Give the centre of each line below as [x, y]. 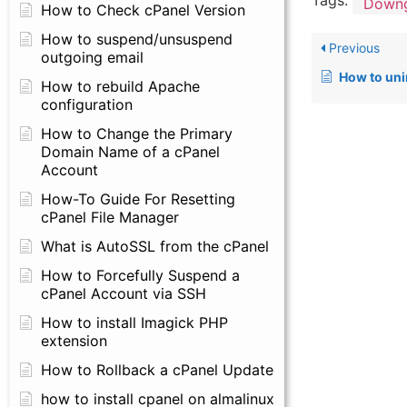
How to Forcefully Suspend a [140, 275]
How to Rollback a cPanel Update [157, 370]
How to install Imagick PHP [134, 323]
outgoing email [92, 57]
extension [74, 341]
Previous [352, 48]
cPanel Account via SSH [124, 293]
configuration [87, 104]
